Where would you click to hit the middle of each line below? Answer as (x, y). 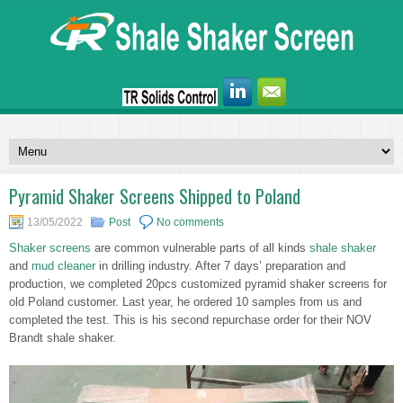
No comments (190, 222)
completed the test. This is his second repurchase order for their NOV (190, 320)
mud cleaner (63, 266)
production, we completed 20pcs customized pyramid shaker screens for (198, 284)
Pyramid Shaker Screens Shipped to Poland (155, 196)
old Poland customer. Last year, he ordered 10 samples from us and (185, 302)
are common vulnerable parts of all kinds (200, 248)
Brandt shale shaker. (63, 338)
